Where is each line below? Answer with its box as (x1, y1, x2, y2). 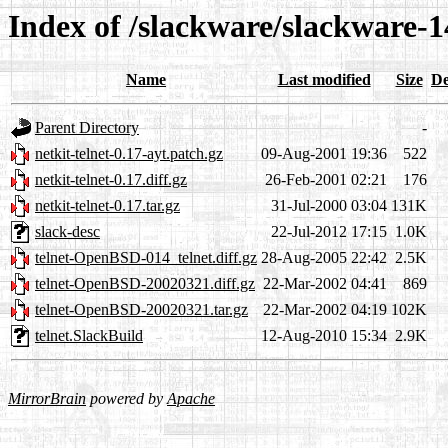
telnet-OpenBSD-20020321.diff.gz (35, 275, 255, 293)
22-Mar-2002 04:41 (263, 275, 387, 293)
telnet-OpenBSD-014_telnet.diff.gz (35, 249, 257, 267)
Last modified (277, 71, 371, 89)
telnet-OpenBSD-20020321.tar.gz (35, 301, 248, 319)
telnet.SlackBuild (35, 327, 143, 345)
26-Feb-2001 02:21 (265, 171, 387, 189)
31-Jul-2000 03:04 (271, 197, 387, 215)
